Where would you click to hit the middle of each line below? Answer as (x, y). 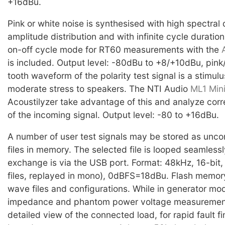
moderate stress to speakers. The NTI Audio (99, 88)
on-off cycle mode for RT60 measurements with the (115, 49)
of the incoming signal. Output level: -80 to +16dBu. (113, 115)
